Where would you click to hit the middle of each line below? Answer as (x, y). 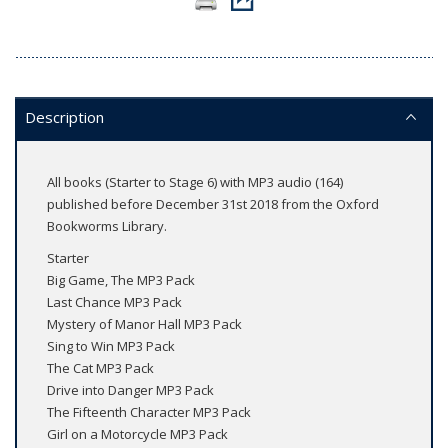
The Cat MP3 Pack (100, 368)
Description (64, 117)
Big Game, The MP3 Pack (121, 280)
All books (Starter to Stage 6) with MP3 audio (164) (195, 182)
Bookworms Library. (107, 226)
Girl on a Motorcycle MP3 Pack (137, 434)
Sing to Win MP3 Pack (111, 346)
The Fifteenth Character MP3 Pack (149, 412)
